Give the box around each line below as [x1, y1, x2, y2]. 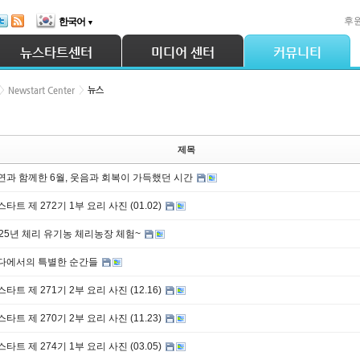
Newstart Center [8, 85, 75, 96]
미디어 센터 [151, 45, 215, 60]
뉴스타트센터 [20, 45, 92, 60]
